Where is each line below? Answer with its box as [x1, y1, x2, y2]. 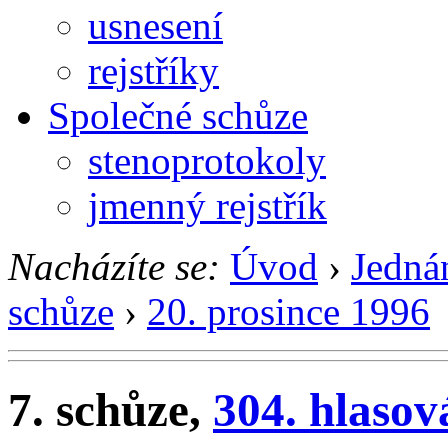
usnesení [88, 3, 223, 47]
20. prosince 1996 [147, 289, 430, 333]
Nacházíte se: [8, 244, 220, 288]
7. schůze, [8, 384, 213, 437]
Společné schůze [48, 93, 308, 137]
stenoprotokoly [88, 138, 326, 182]
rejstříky [88, 48, 219, 92]
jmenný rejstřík [88, 183, 327, 227]
